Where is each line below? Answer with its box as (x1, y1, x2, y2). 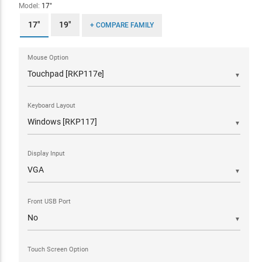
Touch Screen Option (27, 246, 88, 253)
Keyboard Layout (27, 102, 75, 109)
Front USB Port (27, 198, 71, 205)
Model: (18, 2, 42, 10)
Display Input (27, 150, 65, 157)
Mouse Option (27, 54, 68, 61)
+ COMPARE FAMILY (89, 21, 154, 29)
